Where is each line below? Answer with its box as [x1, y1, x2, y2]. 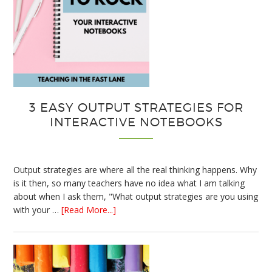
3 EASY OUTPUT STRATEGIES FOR [29, 100, 243, 115]
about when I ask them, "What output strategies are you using [13, 190, 259, 202]
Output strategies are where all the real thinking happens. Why [13, 163, 257, 175]
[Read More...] [61, 203, 117, 216]
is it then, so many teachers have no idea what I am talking [13, 177, 245, 189]
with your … [13, 203, 62, 216]
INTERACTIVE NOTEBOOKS [49, 114, 223, 129]
